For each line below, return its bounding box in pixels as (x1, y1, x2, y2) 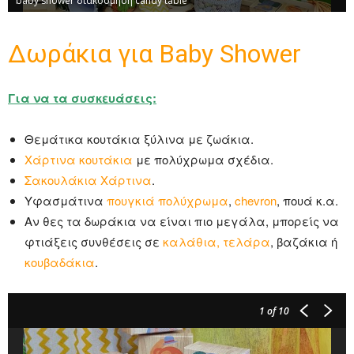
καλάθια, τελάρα (163, 233, 270, 250)
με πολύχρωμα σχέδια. (133, 151, 273, 168)
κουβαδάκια (24, 254, 95, 271)
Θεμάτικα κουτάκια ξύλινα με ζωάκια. (24, 130, 254, 148)
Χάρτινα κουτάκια (24, 151, 133, 168)
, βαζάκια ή (270, 233, 337, 250)
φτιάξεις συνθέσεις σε (24, 233, 163, 250)
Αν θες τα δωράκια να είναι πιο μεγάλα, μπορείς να (24, 213, 339, 230)
